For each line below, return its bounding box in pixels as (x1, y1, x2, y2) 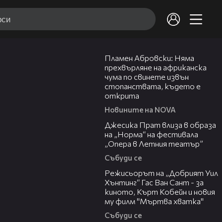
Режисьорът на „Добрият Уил (105, 168, 218, 178)
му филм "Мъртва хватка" (105, 196, 204, 206)
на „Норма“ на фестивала (105, 129, 198, 139)
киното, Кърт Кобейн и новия (105, 187, 215, 197)
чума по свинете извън (105, 72, 189, 82)
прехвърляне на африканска (105, 62, 207, 72)
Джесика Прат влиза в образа (105, 120, 216, 130)
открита (105, 91, 139, 101)
